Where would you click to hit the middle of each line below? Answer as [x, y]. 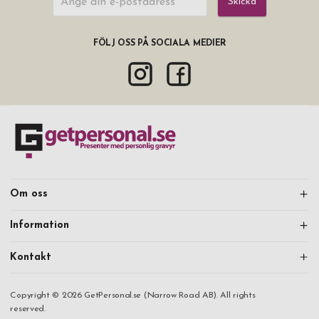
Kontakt [31, 257]
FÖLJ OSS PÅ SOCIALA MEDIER [159, 43]
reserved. [28, 309]
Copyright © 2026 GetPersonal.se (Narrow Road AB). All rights [133, 295]
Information [40, 226]
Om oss [29, 194]
